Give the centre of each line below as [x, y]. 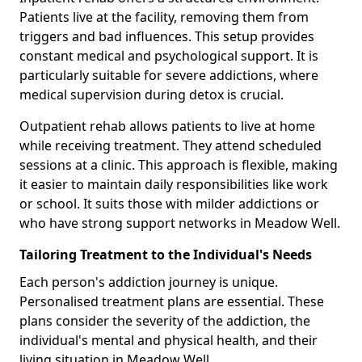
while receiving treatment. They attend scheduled [170, 145]
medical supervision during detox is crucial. [152, 94]
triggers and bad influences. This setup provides [167, 36]
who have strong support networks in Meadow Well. [180, 223]
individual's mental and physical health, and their [168, 340]
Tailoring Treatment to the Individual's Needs [166, 254]
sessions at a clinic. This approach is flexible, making [179, 164]
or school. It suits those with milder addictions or [169, 203]
